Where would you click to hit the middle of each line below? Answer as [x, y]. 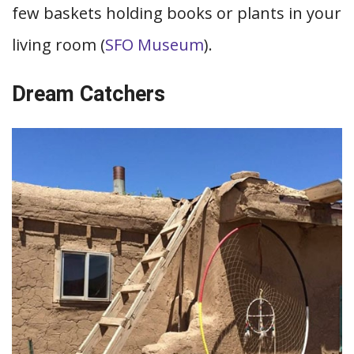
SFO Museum [154, 45]
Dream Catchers [88, 94]
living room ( [58, 45]
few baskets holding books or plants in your [177, 13]
